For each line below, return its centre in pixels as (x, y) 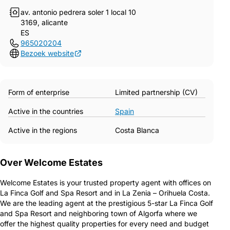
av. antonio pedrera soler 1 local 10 (78, 12)
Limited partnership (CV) (156, 92)
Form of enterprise (39, 92)
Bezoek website (47, 53)
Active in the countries (46, 111)
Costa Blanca (137, 130)
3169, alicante (44, 22)
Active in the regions (43, 130)
